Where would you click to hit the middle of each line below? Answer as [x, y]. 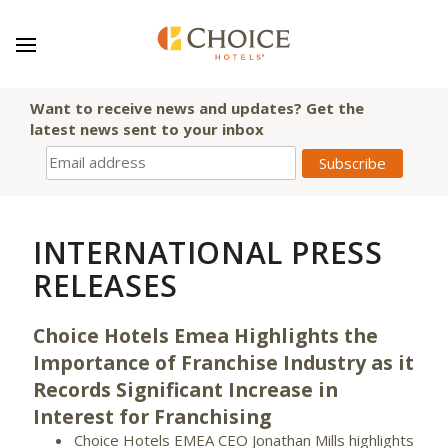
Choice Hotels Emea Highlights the [205, 335]
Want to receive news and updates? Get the [197, 108]
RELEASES [105, 285]
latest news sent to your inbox [147, 129]
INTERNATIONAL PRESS [208, 252]
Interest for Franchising [152, 416]
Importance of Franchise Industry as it [223, 362]
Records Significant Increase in [185, 389]
